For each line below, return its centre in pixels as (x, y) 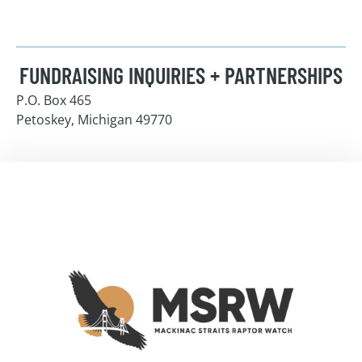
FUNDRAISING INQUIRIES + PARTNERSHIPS (181, 75)
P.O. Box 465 (54, 100)
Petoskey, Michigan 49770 (94, 119)
